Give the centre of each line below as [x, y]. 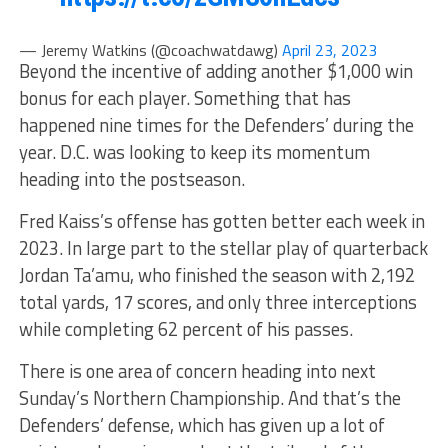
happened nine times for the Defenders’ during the [216, 124]
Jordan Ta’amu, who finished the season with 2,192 [216, 274]
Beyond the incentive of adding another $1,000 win [215, 70]
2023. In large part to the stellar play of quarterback [223, 247]
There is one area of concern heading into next [197, 370]
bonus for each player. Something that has [184, 97]
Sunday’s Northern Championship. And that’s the [209, 397]
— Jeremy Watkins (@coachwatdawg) [150, 49]
